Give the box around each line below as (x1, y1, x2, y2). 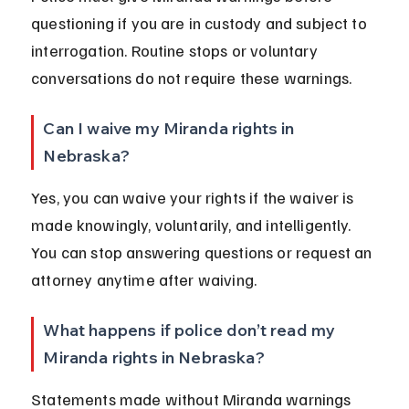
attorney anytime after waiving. (31, 269, 257, 290)
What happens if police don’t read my (43, 320, 340, 341)
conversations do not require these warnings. (31, 68, 352, 89)
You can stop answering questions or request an (31, 242, 376, 263)
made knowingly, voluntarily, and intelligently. (31, 215, 355, 236)
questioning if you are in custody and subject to (31, 13, 371, 34)
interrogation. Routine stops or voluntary (31, 40, 321, 61)
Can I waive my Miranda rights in (43, 118, 299, 140)
